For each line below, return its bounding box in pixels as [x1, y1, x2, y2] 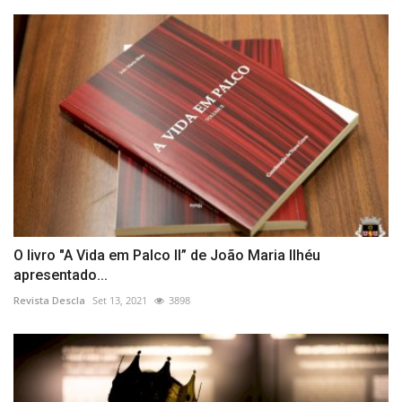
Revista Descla [13, 293, 85, 308]
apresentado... [13, 267, 108, 284]
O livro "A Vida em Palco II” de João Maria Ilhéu [13, 247, 320, 265]
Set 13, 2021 [92, 293, 147, 308]
